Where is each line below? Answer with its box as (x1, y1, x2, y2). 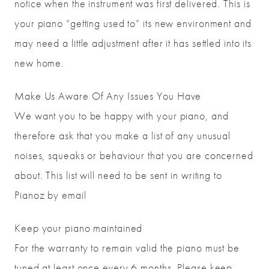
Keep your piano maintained (14, 221, 143, 235)
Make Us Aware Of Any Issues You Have (14, 89, 202, 103)
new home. (14, 56, 65, 70)
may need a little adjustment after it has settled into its (14, 36, 252, 50)
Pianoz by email (14, 188, 86, 202)
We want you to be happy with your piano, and (14, 109, 229, 123)
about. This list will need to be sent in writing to (14, 168, 222, 183)
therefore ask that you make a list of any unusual (14, 128, 231, 143)
